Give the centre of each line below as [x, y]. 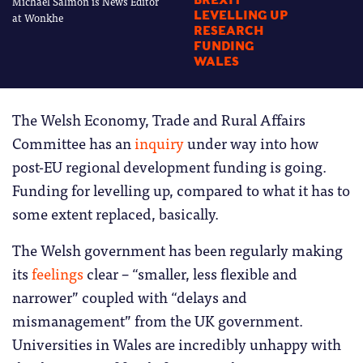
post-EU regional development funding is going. [169, 167]
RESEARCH [229, 31]
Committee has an [73, 143]
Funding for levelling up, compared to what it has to [181, 190]
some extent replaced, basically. [115, 214]
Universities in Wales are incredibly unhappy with [177, 344]
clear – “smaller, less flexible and [190, 273]
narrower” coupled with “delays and [130, 297]
